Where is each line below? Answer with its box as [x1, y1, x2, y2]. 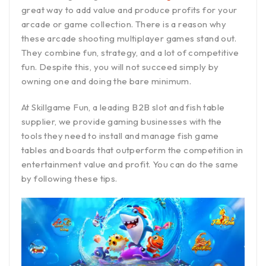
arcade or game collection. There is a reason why [21, 18, 227, 30]
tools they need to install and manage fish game [21, 130, 219, 142]
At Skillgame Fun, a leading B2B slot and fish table [21, 102, 225, 113]
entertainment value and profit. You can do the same [21, 159, 239, 170]
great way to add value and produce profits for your [21, 4, 237, 16]
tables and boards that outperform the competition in [21, 144, 243, 156]
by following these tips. [21, 173, 119, 185]
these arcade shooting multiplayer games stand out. [21, 33, 236, 45]
